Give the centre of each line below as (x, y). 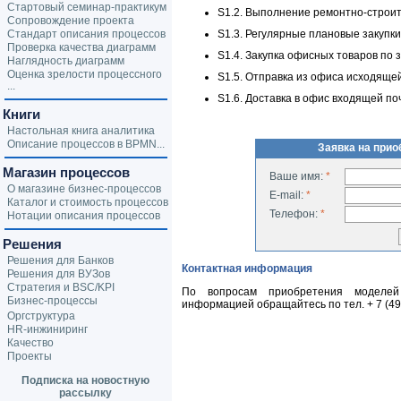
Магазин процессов (66, 172)
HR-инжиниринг (47, 329)
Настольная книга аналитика (81, 131)
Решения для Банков (60, 260)
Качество (30, 343)
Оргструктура (41, 316)
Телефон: (295, 214)
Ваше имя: (298, 176)
